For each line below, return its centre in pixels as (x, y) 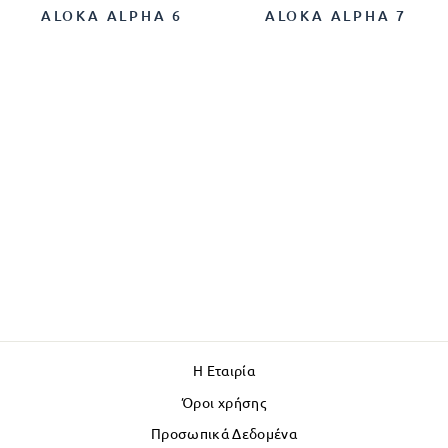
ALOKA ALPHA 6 (112, 16)
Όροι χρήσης (224, 402)
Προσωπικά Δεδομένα (224, 434)
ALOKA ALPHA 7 (336, 16)
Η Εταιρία (224, 371)
